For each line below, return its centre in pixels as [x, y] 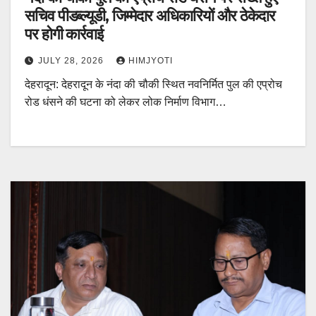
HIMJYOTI [151, 61]
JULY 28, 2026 [72, 61]
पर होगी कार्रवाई [64, 35]
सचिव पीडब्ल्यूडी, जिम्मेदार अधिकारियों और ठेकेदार [150, 16]
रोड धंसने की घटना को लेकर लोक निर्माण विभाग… [126, 102]
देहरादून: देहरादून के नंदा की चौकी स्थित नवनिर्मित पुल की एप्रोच [153, 85]
